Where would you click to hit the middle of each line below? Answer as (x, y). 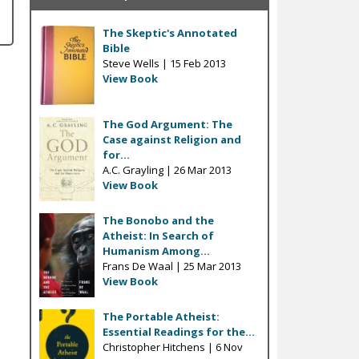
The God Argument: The (167, 125)
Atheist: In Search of (158, 236)
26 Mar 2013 (202, 170)
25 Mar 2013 (212, 266)
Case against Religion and (171, 140)
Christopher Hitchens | (159, 347)
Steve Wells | (136, 63)
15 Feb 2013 (198, 63)
